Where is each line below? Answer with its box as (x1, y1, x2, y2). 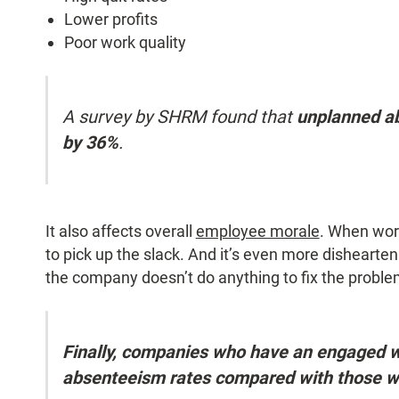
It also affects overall (45, 222, 196, 241)
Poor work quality (64, 33, 187, 53)
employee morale (195, 222, 320, 241)
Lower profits (64, 10, 159, 29)
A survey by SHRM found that (61, 106, 297, 128)
